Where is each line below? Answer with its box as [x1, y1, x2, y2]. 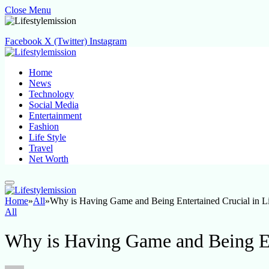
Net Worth [29, 154, 68, 164]
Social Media [29, 100, 79, 110]
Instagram [89, 36, 127, 46]
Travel [29, 143, 53, 153]
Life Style [29, 132, 66, 142]
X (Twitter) [44, 36, 87, 46]
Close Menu [5, 5, 51, 15]
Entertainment [29, 110, 82, 121]
